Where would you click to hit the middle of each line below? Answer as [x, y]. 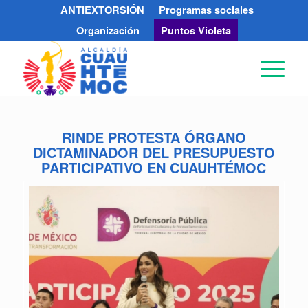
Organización [108, 30]
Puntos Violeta [196, 30]
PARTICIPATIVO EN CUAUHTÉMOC [154, 167]
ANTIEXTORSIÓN [102, 10]
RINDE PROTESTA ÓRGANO [154, 137]
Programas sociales [206, 10]
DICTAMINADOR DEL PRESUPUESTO [154, 152]
